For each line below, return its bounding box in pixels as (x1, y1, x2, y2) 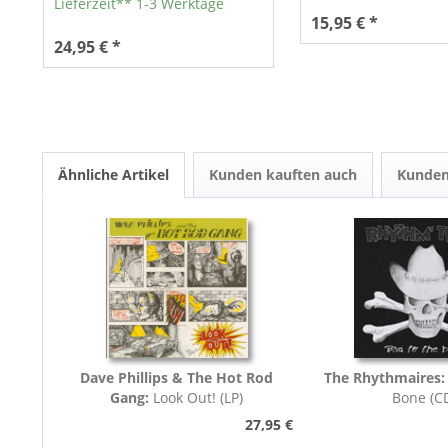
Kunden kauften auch (209, 165, 357, 185)
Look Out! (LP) (153, 388, 244, 408)
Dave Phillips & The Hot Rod (80, 368, 274, 388)
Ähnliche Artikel (58, 165, 169, 185)
